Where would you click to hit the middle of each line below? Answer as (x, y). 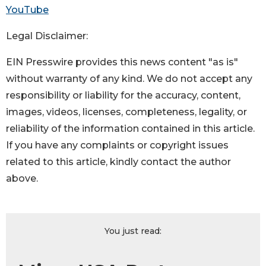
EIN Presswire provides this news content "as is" (122, 62)
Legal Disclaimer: (47, 36)
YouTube (27, 10)
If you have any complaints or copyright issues (117, 145)
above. (22, 179)
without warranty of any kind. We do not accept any (129, 79)
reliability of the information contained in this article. (130, 129)
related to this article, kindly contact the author (118, 162)
